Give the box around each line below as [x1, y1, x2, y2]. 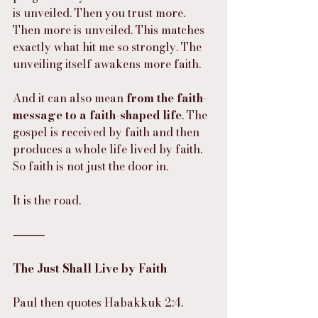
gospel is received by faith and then [13, 124, 202, 141]
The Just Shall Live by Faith [13, 260, 167, 278]
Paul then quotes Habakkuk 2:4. [13, 294, 183, 312]
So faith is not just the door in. [13, 158, 168, 175]
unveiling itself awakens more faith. [13, 55, 201, 73]
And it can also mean [13, 89, 126, 107]
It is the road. [13, 192, 81, 209]
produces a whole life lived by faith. [13, 141, 205, 158]
